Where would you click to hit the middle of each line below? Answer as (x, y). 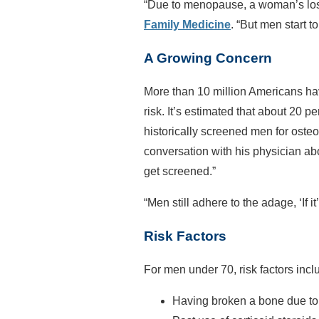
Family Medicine (187, 25)
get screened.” (180, 171)
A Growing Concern (208, 58)
